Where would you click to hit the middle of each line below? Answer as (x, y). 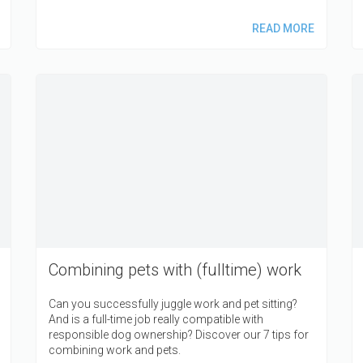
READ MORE (283, 28)
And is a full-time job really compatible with (156, 320)
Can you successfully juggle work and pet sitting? (173, 304)
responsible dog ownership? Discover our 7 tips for (179, 335)
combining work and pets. (115, 350)
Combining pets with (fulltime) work (175, 270)
